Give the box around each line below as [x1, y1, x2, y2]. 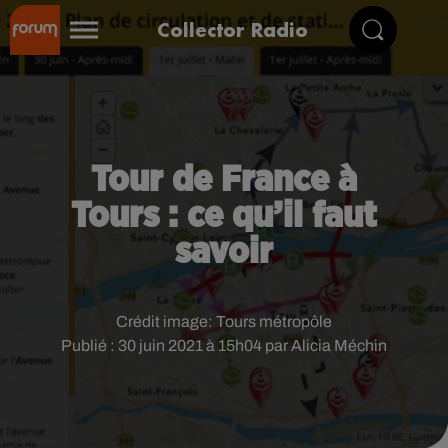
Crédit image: [116, 313, 216, 330]
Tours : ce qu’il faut [71, 198, 377, 234]
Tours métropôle [216, 313, 332, 330]
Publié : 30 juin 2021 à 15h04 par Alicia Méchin [61, 337, 387, 354]
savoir [175, 234, 273, 270]
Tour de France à [91, 162, 357, 198]
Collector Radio [157, 17, 308, 42]
